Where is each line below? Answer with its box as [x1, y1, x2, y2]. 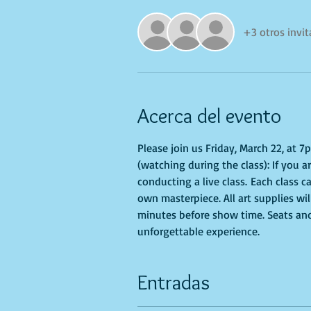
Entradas [137, 269, 210, 296]
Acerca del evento [137, 103, 282, 129]
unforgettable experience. [137, 224, 260, 239]
